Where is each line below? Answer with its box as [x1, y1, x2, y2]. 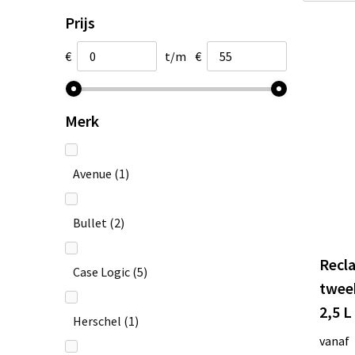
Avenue [72, 165, 112, 181]
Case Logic [72, 263, 130, 280]
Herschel [72, 312, 121, 329]
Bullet [72, 214, 107, 231]
